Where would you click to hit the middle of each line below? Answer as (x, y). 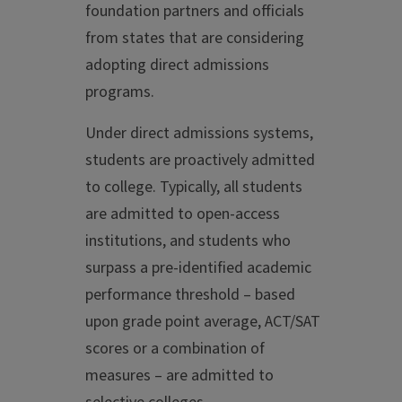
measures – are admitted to (179, 376)
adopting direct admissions (177, 66)
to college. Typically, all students (194, 188)
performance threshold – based (190, 295)
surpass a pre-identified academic (198, 268)
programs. (120, 92)
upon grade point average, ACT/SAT (203, 322)
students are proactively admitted (200, 161)
